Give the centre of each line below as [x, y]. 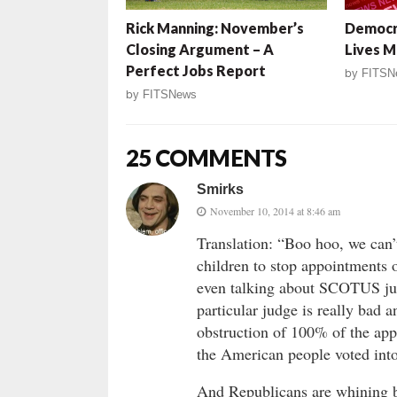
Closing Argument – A [200, 50]
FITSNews [170, 95]
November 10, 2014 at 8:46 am [275, 211]
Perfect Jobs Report [196, 71]
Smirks [220, 190]
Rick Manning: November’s [215, 28]
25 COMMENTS [206, 158]
